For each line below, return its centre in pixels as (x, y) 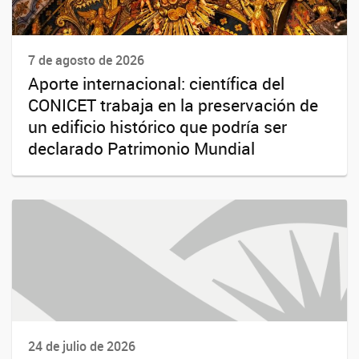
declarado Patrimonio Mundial (141, 149)
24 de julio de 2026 (82, 347)
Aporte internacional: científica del (156, 84)
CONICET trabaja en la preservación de (173, 105)
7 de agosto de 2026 (86, 60)
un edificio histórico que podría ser (157, 127)
